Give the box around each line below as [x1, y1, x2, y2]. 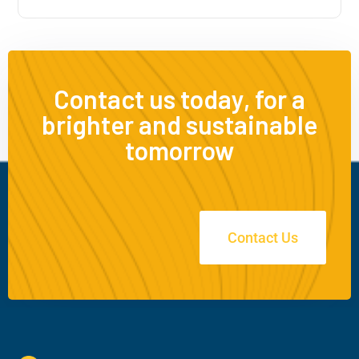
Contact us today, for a [54, 83, 305, 115]
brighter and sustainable [42, 109, 317, 140]
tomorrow [125, 135, 234, 166]
